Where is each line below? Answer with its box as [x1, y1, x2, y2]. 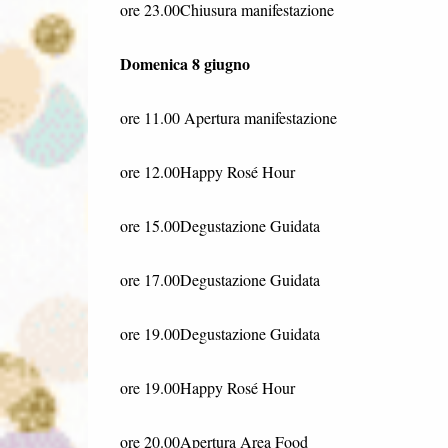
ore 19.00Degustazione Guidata [119, 322, 320, 344]
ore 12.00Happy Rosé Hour [119, 160, 295, 182]
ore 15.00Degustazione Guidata [119, 214, 320, 236]
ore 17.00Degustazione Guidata [119, 268, 320, 290]
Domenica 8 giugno [119, 51, 250, 75]
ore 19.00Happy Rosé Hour [119, 376, 295, 398]
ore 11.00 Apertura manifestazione [119, 106, 337, 128]
